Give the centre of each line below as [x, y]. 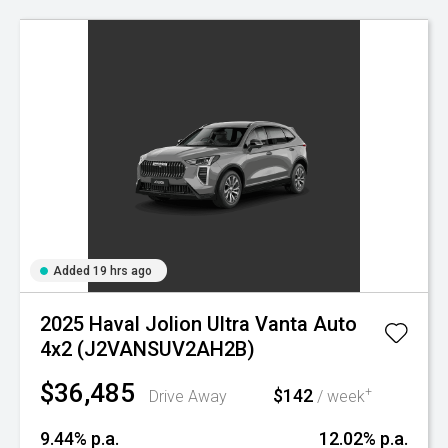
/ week [339, 396]
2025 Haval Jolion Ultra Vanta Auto [198, 324]
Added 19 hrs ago [102, 271]
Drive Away [188, 396]
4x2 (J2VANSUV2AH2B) [147, 349]
